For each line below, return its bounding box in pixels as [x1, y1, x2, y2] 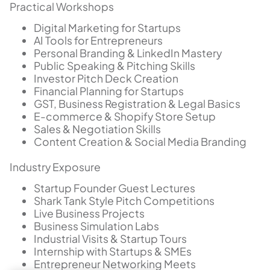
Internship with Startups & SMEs [34, 245, 192, 259]
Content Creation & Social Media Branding [34, 134, 246, 148]
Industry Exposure [10, 160, 101, 174]
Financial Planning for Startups [34, 84, 184, 98]
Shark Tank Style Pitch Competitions [34, 194, 215, 208]
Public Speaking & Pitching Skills [34, 58, 195, 72]
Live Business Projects [34, 207, 145, 221]
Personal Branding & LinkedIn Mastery [34, 46, 222, 60]
